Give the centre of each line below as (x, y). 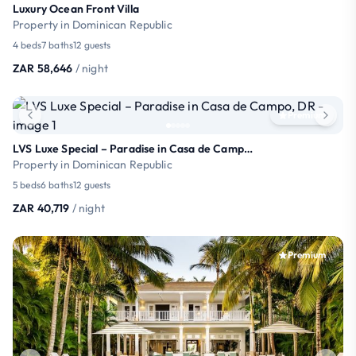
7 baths (57, 44)
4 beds (27, 44)
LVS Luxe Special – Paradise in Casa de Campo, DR (248, 148)
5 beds (27, 184)
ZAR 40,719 (41, 208)
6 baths (57, 184)
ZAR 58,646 (43, 68)
